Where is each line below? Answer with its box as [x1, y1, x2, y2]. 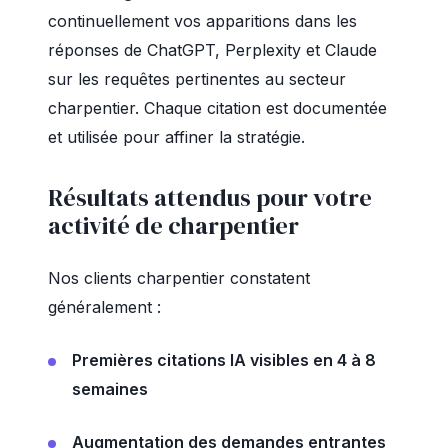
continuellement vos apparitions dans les [48, 11, 357, 31]
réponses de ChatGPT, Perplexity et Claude [48, 40, 377, 60]
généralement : [48, 297, 161, 317]
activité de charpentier [48, 209, 299, 242]
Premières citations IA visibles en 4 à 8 [72, 350, 376, 370]
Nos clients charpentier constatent [48, 268, 310, 288]
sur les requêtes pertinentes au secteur [48, 69, 346, 89]
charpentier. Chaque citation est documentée [48, 98, 387, 118]
